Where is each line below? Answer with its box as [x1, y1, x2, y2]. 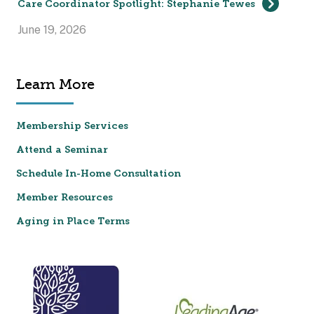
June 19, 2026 [18, 23, 86, 37]
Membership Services [16, 121, 128, 132]
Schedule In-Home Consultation [16, 169, 181, 180]
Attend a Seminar [16, 145, 108, 156]
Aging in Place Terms [16, 217, 130, 228]
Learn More [16, 76, 95, 93]
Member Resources [16, 193, 113, 204]
